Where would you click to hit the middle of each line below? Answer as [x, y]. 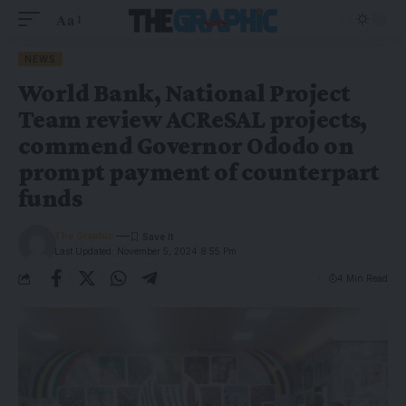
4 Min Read [362, 278]
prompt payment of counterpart [199, 172]
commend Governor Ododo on [186, 145]
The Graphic [84, 236]
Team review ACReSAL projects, [193, 119]
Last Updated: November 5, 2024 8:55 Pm [146, 251]
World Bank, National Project [184, 93]
